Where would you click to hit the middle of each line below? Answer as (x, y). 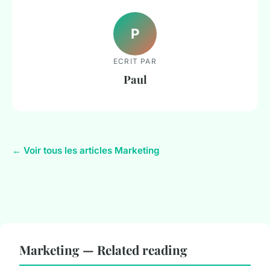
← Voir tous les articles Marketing (86, 151)
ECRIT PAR (135, 61)
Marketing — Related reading (103, 250)
